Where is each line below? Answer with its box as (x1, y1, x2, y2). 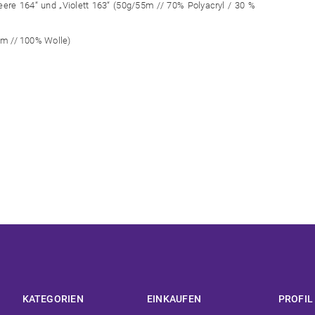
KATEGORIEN (22, 293, 84, 305)
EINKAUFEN (146, 293, 202, 305)
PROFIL (278, 293, 313, 305)
